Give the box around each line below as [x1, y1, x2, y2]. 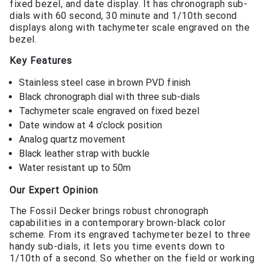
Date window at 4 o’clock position [19, 119, 163, 131]
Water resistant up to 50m [19, 162, 131, 174]
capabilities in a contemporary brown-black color [9, 217, 225, 229]
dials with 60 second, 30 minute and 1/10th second [9, 10, 237, 22]
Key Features [9, 55, 72, 67]
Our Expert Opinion [9, 185, 98, 196]
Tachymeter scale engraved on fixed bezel [19, 105, 199, 117]
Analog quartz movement [19, 134, 126, 146]
